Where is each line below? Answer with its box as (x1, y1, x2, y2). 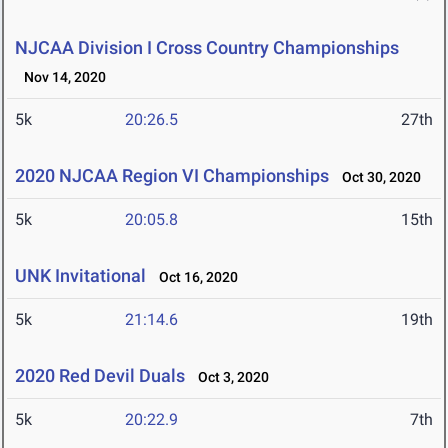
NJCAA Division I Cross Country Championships (15, 37, 399, 59)
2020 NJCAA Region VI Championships (15, 165, 329, 187)
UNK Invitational (15, 265, 146, 287)
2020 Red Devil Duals (15, 365, 185, 387)
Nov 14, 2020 (15, 69, 106, 86)
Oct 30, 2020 (333, 169, 421, 186)
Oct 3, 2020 (189, 369, 269, 386)
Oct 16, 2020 (150, 269, 238, 286)
